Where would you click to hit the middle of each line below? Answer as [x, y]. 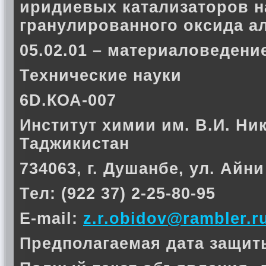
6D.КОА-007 [68, 100]
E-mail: [51, 218]
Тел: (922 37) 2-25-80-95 [118, 194]
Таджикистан [75, 144]
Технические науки [101, 75]
